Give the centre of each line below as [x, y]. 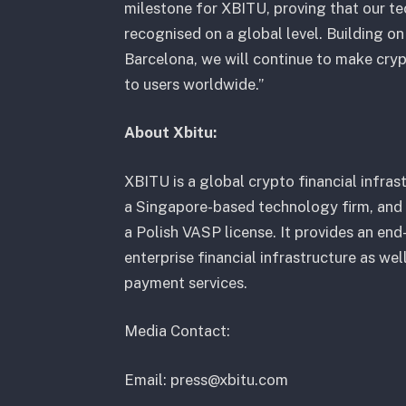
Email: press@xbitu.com [208, 379]
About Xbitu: [170, 133]
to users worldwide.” [193, 84]
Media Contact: [179, 331]
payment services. [185, 282]
